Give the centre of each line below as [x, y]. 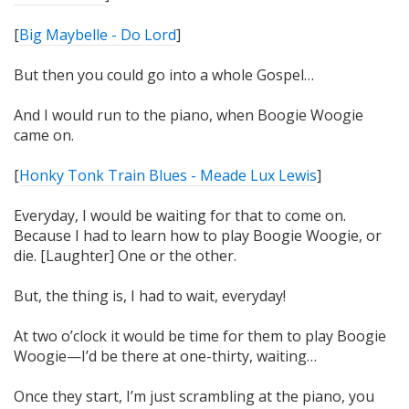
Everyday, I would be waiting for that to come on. [180, 216]
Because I [48, 236]
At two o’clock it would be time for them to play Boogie [200, 336]
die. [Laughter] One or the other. [125, 256]
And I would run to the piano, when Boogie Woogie [189, 115]
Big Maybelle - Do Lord [98, 35]
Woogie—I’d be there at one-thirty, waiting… [165, 357]
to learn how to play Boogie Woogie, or [245, 236]
